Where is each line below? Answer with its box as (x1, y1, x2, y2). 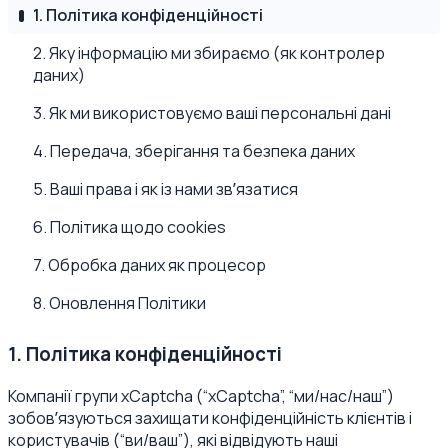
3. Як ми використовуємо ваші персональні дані (33, 101, 391, 124)
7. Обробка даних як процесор (33, 253, 266, 276)
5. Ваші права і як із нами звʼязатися (33, 177, 298, 200)
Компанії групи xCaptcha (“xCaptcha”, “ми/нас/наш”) (8, 385, 394, 408)
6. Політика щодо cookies (33, 215, 226, 238)
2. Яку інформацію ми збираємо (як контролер (33, 41, 385, 64)
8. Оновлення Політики (33, 291, 206, 314)
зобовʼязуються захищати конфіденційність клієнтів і (8, 407, 412, 430)
